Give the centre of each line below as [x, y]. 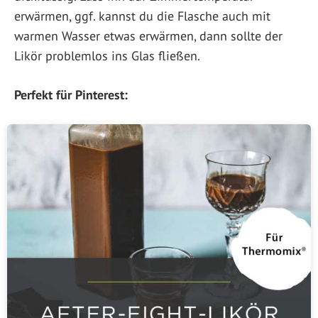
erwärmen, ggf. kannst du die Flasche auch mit [142, 16]
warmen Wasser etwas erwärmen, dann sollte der [148, 35]
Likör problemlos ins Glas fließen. [107, 55]
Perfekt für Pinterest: [71, 94]
